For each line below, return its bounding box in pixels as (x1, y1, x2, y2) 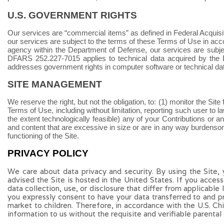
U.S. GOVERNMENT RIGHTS (7, 10, 137, 20)
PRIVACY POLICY (7, 148, 88, 158)
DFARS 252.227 (7, 54, 62, 62)
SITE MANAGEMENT (7, 79, 102, 89)
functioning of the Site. (7, 131, 79, 140)
